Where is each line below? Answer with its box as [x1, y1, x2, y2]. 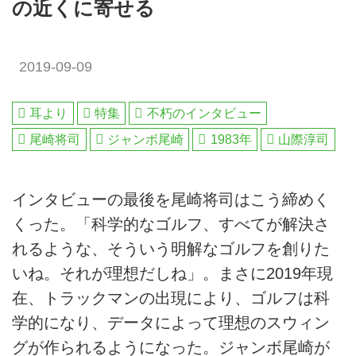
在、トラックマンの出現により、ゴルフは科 [12, 288, 330, 307]
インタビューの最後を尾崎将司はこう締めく [12, 190, 330, 208]
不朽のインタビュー [146, 106, 261, 120]
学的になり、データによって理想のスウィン [12, 313, 330, 331]
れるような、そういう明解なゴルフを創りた [12, 239, 330, 257]
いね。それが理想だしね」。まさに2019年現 [12, 264, 333, 282]
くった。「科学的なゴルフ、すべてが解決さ [12, 215, 330, 233]
